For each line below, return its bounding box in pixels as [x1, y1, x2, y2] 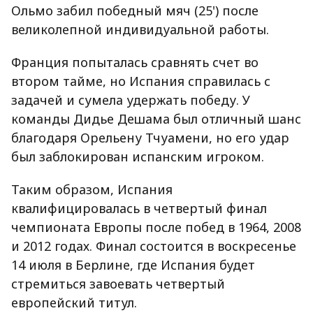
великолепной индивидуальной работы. [11, 21, 269, 38]
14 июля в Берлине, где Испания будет [11, 256, 255, 274]
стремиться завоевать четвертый [11, 275, 225, 293]
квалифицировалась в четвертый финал [11, 200, 267, 217]
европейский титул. [11, 294, 137, 312]
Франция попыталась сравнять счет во [11, 54, 259, 71]
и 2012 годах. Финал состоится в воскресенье [11, 238, 296, 255]
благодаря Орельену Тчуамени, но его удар [11, 129, 289, 147]
